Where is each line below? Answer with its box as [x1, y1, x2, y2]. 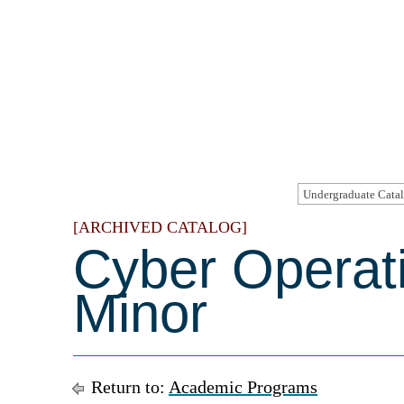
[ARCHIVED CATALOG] [73, 218, 247, 236]
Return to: [87, 377, 169, 397]
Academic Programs [169, 377, 317, 397]
